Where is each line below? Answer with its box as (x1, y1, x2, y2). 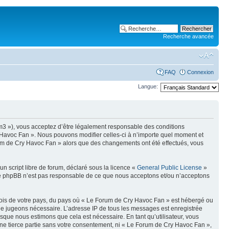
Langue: (138, 83, 158, 90)
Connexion (187, 68, 214, 75)
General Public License (137, 164, 202, 171)
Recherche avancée (163, 33, 214, 39)
